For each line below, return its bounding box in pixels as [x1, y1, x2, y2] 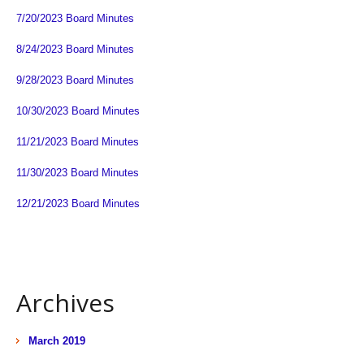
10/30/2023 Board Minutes [16, 104, 140, 117]
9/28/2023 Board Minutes [16, 73, 134, 86]
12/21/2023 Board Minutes [16, 197, 140, 210]
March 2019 [28, 334, 85, 347]
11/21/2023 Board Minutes [16, 135, 139, 148]
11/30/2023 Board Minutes [16, 166, 139, 179]
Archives [16, 285, 115, 319]
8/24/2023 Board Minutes [16, 42, 134, 55]
